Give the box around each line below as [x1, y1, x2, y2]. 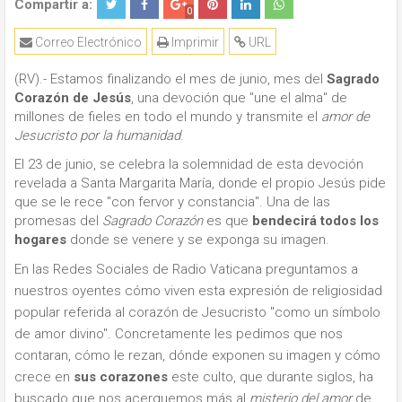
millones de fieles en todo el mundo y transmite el [14, 109, 321, 125]
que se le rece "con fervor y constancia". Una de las [14, 193, 330, 210]
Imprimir [169, 35, 219, 49]
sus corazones [74, 369, 168, 385]
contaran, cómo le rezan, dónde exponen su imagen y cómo [14, 347, 380, 363]
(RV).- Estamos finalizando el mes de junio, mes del [14, 71, 327, 87]
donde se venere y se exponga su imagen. [66, 231, 329, 248]
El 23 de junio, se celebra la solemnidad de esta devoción [14, 155, 363, 172]
